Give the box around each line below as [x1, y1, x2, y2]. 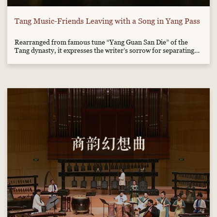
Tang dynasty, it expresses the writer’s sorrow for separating [15, 46, 194, 55]
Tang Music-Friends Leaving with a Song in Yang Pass [15, 16, 200, 26]
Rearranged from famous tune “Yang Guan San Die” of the [15, 38, 188, 46]
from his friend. [15, 54, 62, 63]
